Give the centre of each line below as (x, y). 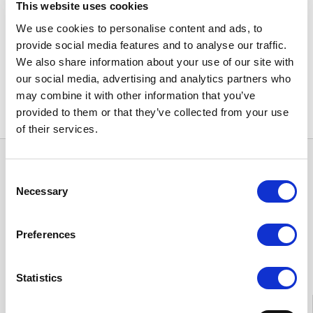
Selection (26, 194)
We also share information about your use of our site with (155, 61)
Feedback (100, 245)
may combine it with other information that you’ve (136, 95)
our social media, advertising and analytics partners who (153, 78)
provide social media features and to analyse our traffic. (152, 45)
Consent (24, 177)
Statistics (39, 278)
